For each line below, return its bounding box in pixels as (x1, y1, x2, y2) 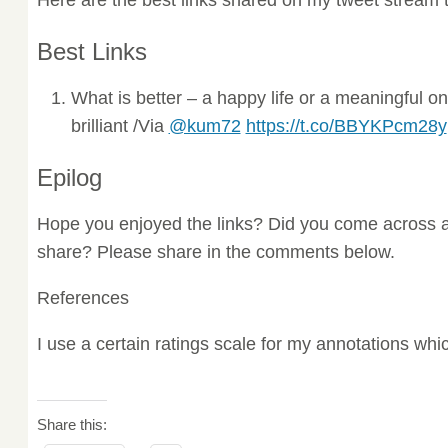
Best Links (36, 37, 147, 65)
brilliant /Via (70, 115, 169, 136)
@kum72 (168, 115, 241, 136)
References (36, 287, 129, 308)
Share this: (36, 416, 107, 433)
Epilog (36, 164, 102, 192)
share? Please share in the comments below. (36, 241, 395, 262)
